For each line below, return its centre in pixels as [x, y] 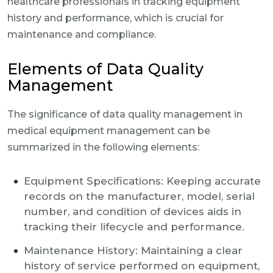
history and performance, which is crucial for [115, 18]
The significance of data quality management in [125, 114]
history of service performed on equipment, [142, 266]
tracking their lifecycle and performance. [134, 227]
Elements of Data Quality [105, 69]
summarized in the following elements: [103, 147]
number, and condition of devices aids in [133, 211]
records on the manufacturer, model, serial [139, 196]
